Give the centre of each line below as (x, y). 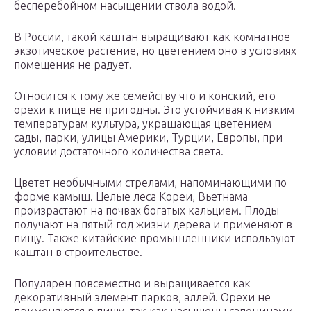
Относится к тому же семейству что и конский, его (145, 96)
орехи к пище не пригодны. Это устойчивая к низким (154, 110)
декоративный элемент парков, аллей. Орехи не (142, 297)
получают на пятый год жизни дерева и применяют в (153, 225)
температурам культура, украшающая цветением (143, 124)
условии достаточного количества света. (119, 152)
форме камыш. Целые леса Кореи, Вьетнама (131, 197)
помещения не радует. (73, 65)
